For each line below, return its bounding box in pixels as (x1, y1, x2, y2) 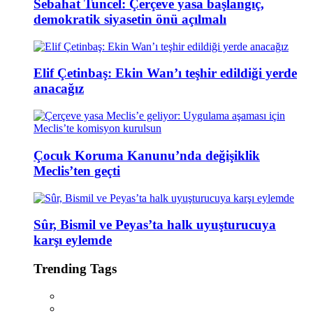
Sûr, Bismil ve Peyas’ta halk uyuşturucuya (34, 217, 276, 233)
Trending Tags (34, 261, 117, 276)
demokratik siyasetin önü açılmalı (34, 11, 226, 27)
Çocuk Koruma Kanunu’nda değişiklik (34, 147, 260, 163)
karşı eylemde (34, 233, 112, 248)
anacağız (34, 81, 84, 96)
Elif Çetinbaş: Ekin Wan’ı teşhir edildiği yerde (34, 66, 297, 81)
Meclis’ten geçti (34, 163, 120, 178)
